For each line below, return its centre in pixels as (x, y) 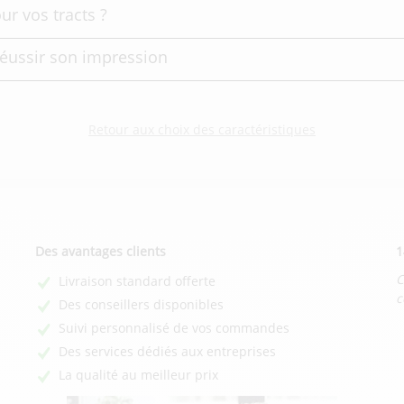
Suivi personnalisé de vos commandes (174, 328)
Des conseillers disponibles (141, 305)
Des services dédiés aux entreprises (167, 352)
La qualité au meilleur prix (138, 375)
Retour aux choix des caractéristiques (202, 130)
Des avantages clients (101, 252)
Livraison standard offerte (139, 281)
